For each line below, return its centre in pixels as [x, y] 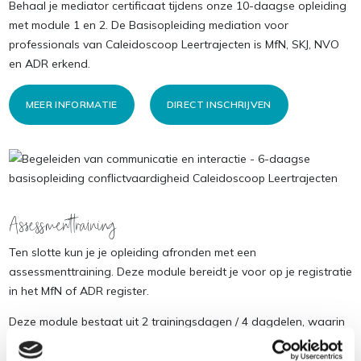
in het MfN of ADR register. [79, 290]
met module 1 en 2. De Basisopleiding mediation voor [148, 25]
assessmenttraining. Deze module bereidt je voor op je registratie [180, 271]
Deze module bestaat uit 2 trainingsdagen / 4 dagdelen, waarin [176, 321]
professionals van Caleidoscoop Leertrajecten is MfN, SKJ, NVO [174, 44]
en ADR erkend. [49, 63]
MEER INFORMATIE [71, 104]
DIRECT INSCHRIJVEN [219, 104]
